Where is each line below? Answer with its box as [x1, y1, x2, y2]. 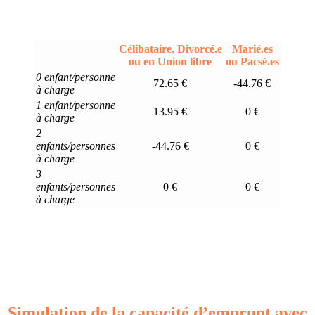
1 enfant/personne [36, 98, 115, 111]
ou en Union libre [129, 55, 212, 67]
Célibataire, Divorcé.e [118, 42, 222, 55]
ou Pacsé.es [225, 55, 279, 67]
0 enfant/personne [36, 70, 115, 83]
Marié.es [231, 42, 273, 55]
